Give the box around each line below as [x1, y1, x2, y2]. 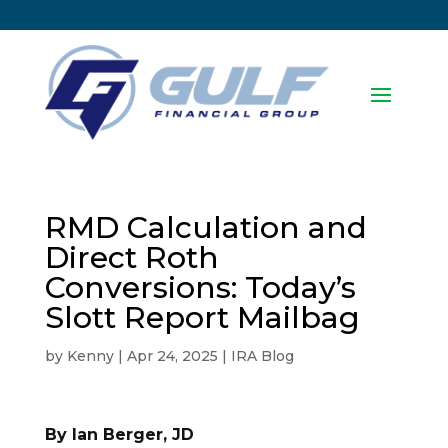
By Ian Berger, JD [44, 425, 194, 445]
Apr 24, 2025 [126, 347, 218, 366]
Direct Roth [44, 239, 219, 277]
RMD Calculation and [44, 209, 367, 247]
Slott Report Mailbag [44, 299, 360, 337]
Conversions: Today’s [44, 269, 356, 307]
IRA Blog [230, 347, 294, 366]
